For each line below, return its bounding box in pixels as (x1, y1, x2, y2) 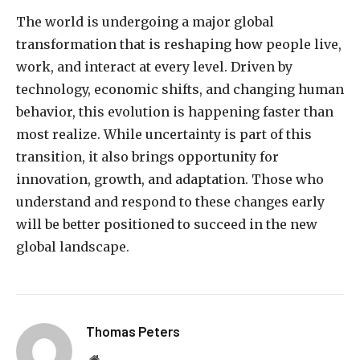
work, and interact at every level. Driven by (16, 59, 292, 76)
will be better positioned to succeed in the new (16, 216, 317, 233)
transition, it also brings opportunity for (16, 149, 279, 166)
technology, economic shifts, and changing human (16, 81, 344, 98)
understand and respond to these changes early (16, 194, 325, 211)
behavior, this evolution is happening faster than (16, 104, 333, 121)
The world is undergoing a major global (16, 14, 274, 31)
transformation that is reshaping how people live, (16, 36, 342, 53)
